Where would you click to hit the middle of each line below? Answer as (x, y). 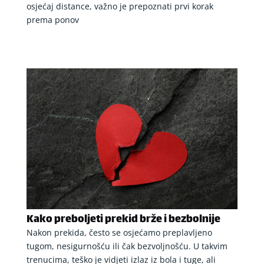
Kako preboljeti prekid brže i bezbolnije (123, 220)
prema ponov (52, 19)
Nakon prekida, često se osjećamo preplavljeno (119, 232)
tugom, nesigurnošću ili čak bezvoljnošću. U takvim (127, 246)
